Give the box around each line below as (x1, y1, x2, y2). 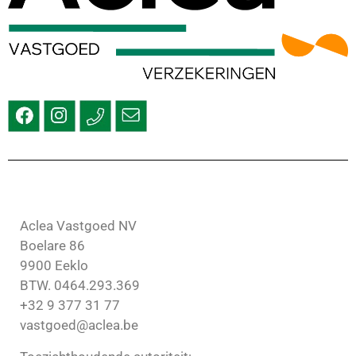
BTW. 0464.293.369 (20, 277, 140, 294)
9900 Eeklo (20, 257, 88, 274)
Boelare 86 (20, 238, 85, 254)
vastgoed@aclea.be (20, 317, 138, 334)
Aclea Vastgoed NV (20, 218, 137, 234)
